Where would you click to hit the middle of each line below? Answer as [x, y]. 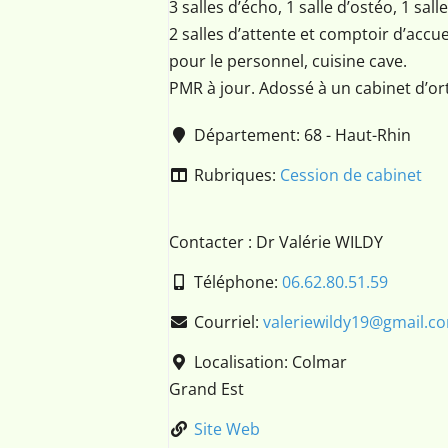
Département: [248, 135]
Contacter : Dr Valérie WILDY [275, 242]
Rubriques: [236, 175]
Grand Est [206, 389]
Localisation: [242, 362]
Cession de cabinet [350, 175]
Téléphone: [237, 282]
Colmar [319, 362]
